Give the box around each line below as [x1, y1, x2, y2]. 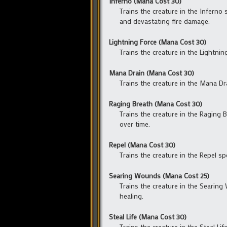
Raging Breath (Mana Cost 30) [109, 99, 202, 109]
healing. [120, 191, 143, 201]
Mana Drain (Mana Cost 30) [109, 68, 194, 78]
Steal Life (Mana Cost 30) [109, 212, 186, 222]
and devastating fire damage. [120, 16, 210, 26]
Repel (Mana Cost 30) [109, 140, 175, 150]
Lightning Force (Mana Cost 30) [109, 37, 206, 47]
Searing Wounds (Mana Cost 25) [109, 171, 209, 181]
